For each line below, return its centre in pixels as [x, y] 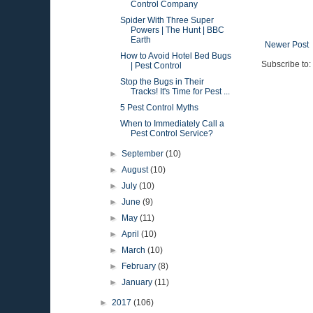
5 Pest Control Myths [159, 108]
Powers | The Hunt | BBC [177, 30]
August [136, 170]
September [144, 154]
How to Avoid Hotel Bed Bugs [175, 56]
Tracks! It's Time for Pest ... [180, 92]
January [138, 282]
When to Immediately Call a [172, 124]
